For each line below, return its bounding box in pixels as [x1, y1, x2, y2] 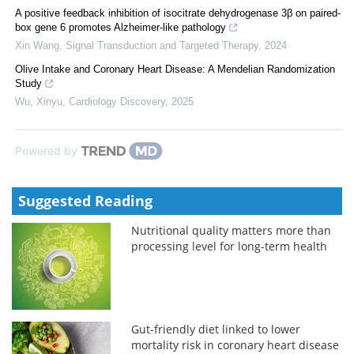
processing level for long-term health [131, 238, 328, 254]
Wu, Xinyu [15, 95, 62, 107]
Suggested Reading [18, 190, 153, 210]
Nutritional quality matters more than [131, 222, 332, 238]
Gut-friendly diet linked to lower [131, 321, 301, 337]
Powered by [15, 143, 77, 157]
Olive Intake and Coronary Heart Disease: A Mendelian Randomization [15, 62, 335, 75]
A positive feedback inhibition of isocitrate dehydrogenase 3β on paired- [15, 6, 341, 19]
